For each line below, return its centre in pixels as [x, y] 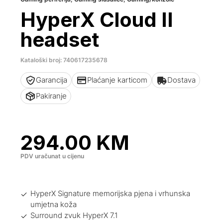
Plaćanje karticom [117, 80]
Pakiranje [52, 96]
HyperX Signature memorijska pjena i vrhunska [111, 194]
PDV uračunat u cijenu [53, 156]
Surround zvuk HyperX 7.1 [74, 216]
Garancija [52, 80]
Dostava [182, 80]
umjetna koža [54, 205]
